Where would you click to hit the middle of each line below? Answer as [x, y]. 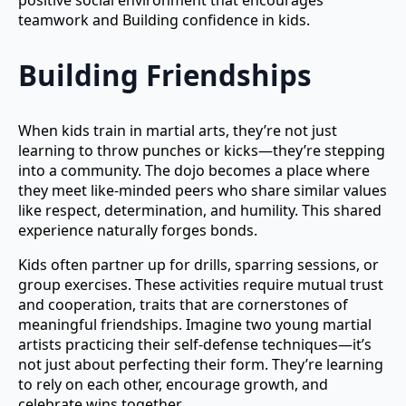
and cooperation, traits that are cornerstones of [183, 304]
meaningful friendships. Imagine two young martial [195, 324]
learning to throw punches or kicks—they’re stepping [202, 150]
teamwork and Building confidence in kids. [164, 20]
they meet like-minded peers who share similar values [203, 190]
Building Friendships [165, 75]
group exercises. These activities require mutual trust [201, 284]
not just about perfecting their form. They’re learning [201, 364]
